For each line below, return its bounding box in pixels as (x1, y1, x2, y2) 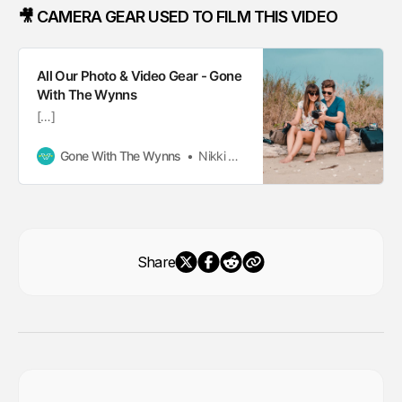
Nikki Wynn (198, 148, 229, 163)
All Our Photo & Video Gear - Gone (37, 67, 241, 84)
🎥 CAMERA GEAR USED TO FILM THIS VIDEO (18, 7, 337, 26)
